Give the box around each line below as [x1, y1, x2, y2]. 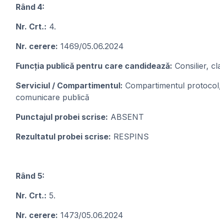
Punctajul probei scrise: [16, 112, 108, 122]
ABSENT [108, 112, 144, 122]
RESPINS [111, 132, 149, 141]
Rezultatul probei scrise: [16, 132, 111, 141]
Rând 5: [16, 171, 45, 181]
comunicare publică [16, 92, 89, 102]
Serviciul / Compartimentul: [16, 81, 123, 90]
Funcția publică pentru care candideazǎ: [16, 61, 172, 71]
